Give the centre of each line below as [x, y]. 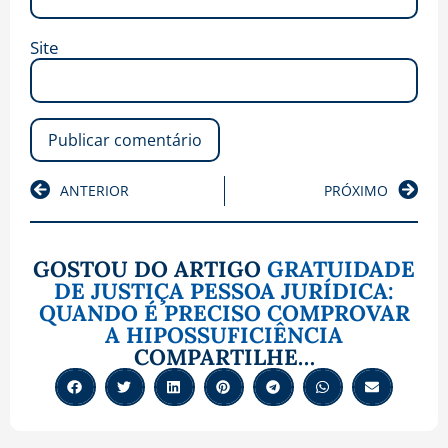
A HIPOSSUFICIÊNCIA [224, 334]
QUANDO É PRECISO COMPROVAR [224, 312]
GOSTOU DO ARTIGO [150, 268]
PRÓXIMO [356, 190]
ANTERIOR [94, 190]
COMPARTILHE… [224, 356]
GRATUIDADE [341, 268]
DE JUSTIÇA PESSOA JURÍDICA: [224, 290]
